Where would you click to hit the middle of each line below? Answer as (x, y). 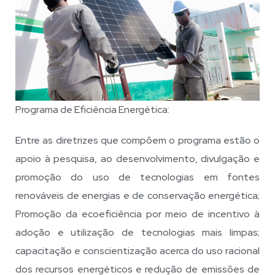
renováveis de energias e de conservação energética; (137, 195)
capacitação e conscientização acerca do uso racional (137, 250)
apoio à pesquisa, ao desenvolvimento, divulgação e (137, 158)
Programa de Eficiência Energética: (92, 109)
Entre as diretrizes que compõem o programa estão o (137, 140)
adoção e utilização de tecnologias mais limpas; (137, 232)
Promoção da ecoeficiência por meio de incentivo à (137, 214)
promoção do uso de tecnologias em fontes (137, 177)
